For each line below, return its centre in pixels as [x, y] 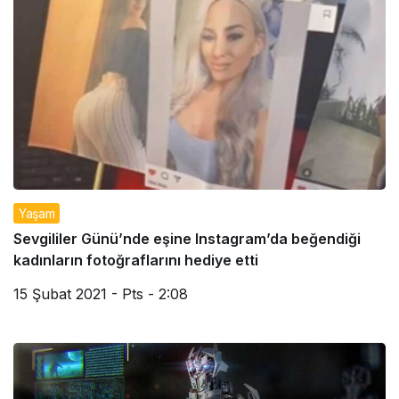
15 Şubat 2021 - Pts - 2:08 [101, 294]
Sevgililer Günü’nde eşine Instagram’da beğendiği [187, 239]
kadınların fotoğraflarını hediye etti [136, 261]
